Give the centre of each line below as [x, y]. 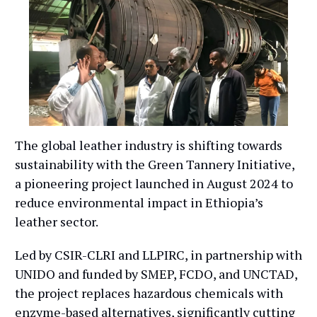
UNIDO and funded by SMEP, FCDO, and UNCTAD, [156, 273]
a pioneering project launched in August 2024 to [154, 183]
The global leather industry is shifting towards [149, 145]
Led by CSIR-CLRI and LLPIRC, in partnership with [158, 254]
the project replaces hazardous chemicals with [149, 293]
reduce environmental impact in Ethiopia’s [139, 202]
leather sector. [57, 221]
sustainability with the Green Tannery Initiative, [155, 164]
